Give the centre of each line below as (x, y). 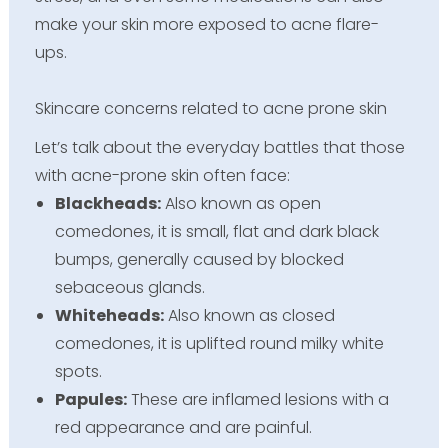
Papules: (90, 399)
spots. (78, 371)
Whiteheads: (109, 315)
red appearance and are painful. (183, 427)
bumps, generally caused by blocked (199, 259)
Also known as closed (249, 315)
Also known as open (240, 203)
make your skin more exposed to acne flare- (206, 24)
